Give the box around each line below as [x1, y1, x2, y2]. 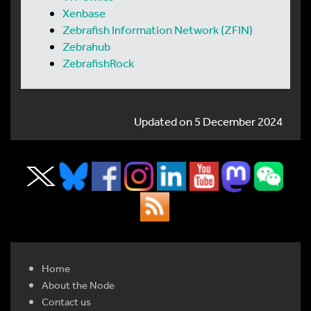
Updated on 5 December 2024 [134, 114, 283, 128]
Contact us [42, 294, 91, 308]
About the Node [42, 278, 115, 292]
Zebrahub [62, 39, 110, 53]
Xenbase [62, 6, 106, 20]
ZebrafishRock [62, 56, 134, 70]
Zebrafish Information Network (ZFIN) [62, 22, 253, 37]
